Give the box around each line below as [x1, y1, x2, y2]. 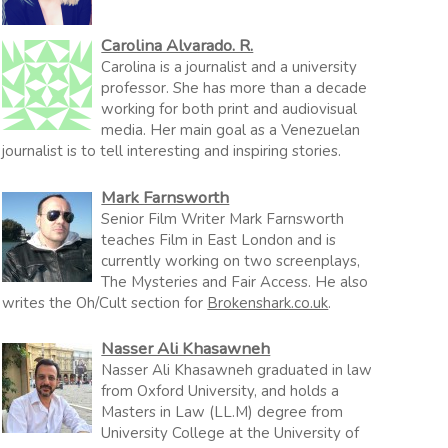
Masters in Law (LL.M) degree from [101, 402, 344, 422]
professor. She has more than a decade [101, 78, 368, 98]
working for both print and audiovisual [101, 99, 358, 119]
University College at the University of [101, 423, 360, 443]
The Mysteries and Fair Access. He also [101, 271, 369, 292]
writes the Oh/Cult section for [2, 292, 208, 313]
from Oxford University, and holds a [101, 381, 340, 401]
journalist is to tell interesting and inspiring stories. [2, 141, 342, 161]
